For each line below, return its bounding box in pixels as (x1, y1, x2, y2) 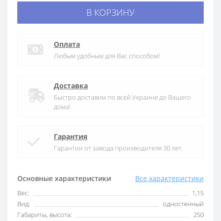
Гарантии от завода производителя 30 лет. (54, 144, 183, 152)
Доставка (54, 81, 88, 90)
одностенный (163, 199, 204, 208)
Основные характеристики (17, 174, 111, 183)
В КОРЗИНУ (86, 6, 135, 18)
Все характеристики (135, 174, 204, 183)
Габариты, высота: (17, 210, 72, 219)
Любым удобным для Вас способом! (54, 51, 160, 60)
